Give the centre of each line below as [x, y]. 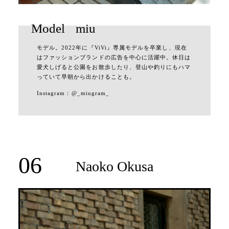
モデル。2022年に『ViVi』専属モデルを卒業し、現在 [112, 48]
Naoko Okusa [114, 166]
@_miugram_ [90, 94]
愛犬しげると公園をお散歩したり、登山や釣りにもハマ [114, 67]
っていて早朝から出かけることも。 [86, 77]
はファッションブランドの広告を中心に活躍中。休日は [114, 58]
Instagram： [54, 94]
